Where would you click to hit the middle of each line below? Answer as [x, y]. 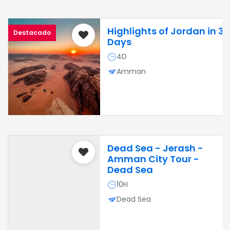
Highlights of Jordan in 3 [165, 31]
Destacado [32, 33]
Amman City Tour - [153, 159]
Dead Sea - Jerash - [155, 148]
